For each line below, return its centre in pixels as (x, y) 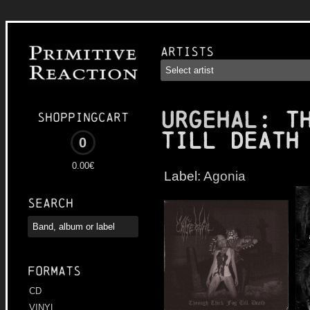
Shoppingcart (83, 118)
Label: (184, 176)
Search (51, 203)
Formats (54, 271)
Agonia (225, 176)
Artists (187, 52)
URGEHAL (209, 120)
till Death (230, 141)
